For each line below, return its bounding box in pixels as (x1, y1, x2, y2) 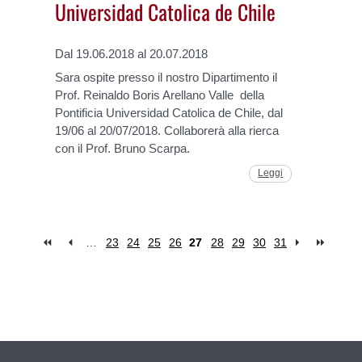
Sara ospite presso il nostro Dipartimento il (55, 70, 278, 85)
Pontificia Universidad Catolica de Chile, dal (55, 106, 284, 120)
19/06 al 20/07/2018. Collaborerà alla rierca (55, 124, 280, 138)
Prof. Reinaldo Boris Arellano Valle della (55, 88, 265, 103)
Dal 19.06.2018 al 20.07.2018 (55, 47, 208, 61)
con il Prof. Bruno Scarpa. (55, 141, 191, 156)
